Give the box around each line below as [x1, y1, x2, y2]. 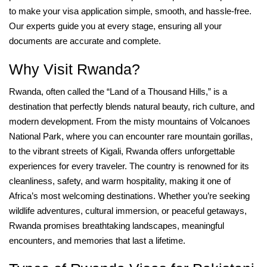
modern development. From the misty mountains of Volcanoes [9, 116, 250, 126]
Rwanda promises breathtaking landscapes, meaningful [9, 221, 224, 231]
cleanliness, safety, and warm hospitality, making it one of [9, 176, 231, 186]
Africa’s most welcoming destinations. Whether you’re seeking [9, 191, 250, 201]
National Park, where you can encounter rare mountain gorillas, [9, 131, 253, 141]
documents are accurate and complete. [9, 36, 161, 46]
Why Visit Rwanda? [9, 61, 140, 77]
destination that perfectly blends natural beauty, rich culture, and [9, 101, 254, 111]
